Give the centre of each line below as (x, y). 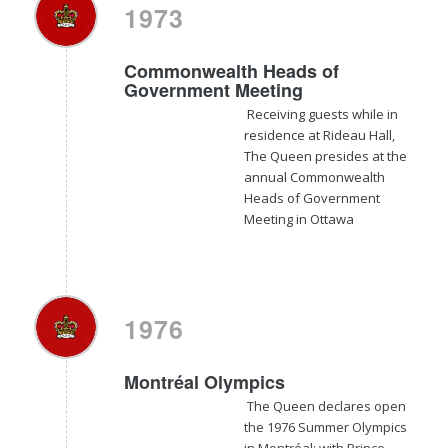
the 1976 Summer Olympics (325, 426)
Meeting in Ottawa (298, 218)
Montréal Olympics (204, 381)
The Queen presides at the (325, 155)
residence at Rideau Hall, (319, 134)
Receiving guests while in (320, 113)
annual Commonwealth (314, 176)
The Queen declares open (324, 405)
